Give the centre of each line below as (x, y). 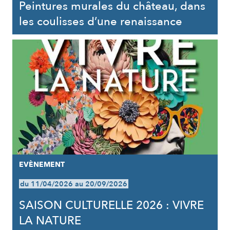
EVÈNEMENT (42, 165)
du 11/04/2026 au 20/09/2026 (73, 184)
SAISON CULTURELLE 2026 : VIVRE (111, 205)
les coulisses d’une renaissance (100, 22)
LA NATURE (50, 221)
